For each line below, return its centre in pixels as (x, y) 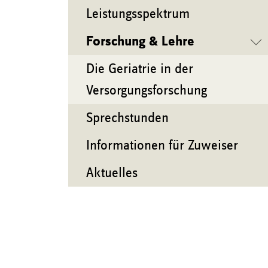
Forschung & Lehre (140, 41)
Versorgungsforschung (147, 90)
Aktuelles (112, 173)
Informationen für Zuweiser (162, 145)
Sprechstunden (127, 118)
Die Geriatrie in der (140, 69)
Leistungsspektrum (138, 14)
